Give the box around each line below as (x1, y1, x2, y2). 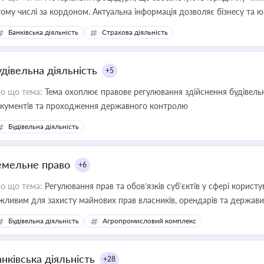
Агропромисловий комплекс (103, 216, 196, 225)
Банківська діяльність (8, 28, 78, 37)
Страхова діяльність (102, 28, 168, 37)
